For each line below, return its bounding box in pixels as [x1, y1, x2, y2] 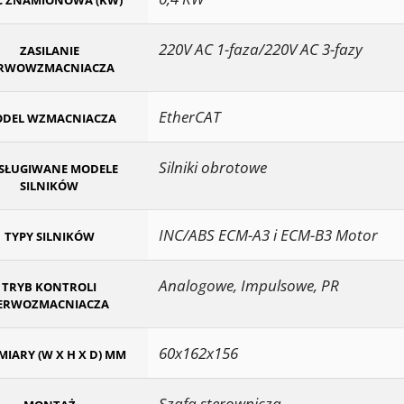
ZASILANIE [19, 42, 79, 60]
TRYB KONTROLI [2, 279, 96, 296]
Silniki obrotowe [159, 157, 267, 179]
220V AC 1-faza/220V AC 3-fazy [159, 39, 363, 60]
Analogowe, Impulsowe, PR [159, 275, 339, 297]
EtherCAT [159, 106, 220, 128]
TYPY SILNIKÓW [4, 228, 95, 245]
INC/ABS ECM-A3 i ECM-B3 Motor [159, 225, 378, 246]
